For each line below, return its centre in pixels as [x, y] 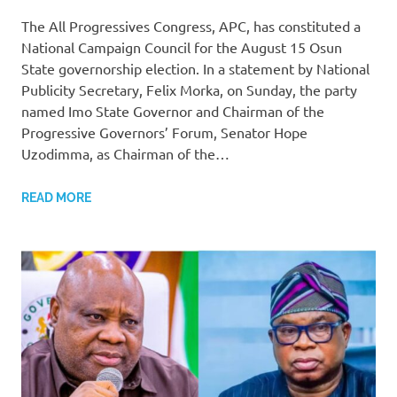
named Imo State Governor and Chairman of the [173, 111]
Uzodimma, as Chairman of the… [125, 154]
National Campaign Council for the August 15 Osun [182, 47]
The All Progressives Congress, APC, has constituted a [191, 26]
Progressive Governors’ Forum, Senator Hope [164, 132]
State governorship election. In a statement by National [195, 69]
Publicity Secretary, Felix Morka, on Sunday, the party [189, 90]
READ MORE [56, 198]
